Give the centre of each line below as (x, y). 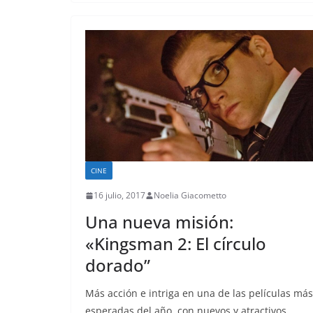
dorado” (118, 265)
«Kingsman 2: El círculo (176, 243)
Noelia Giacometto (190, 195)
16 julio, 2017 (119, 195)
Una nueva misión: (159, 222)
